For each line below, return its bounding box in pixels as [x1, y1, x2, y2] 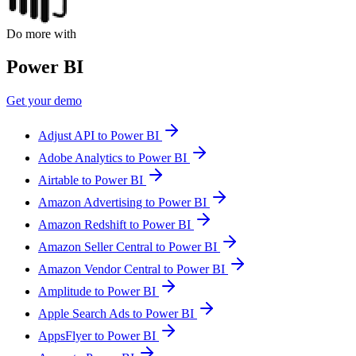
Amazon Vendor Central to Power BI [38, 262, 228, 277]
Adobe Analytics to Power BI [38, 151, 190, 165]
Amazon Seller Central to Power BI [38, 240, 220, 254]
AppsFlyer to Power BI [38, 329, 159, 343]
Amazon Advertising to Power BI [38, 195, 210, 210]
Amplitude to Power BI [38, 284, 159, 299]
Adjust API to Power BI [38, 129, 162, 143]
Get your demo [6, 94, 82, 108]
